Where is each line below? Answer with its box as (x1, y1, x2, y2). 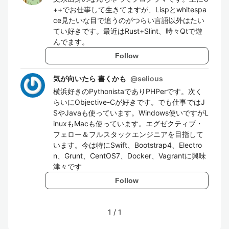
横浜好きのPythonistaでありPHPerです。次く (53, 87, 202, 96)
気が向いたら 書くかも (53, 74, 126, 83)
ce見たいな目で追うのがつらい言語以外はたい (53, 16, 204, 25)
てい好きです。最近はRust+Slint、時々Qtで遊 (53, 27, 202, 35)
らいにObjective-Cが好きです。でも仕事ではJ (53, 98, 205, 106)
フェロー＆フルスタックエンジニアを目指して (53, 130, 203, 139)
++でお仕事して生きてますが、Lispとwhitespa (53, 5, 207, 14)
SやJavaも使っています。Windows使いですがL (53, 108, 209, 117)
